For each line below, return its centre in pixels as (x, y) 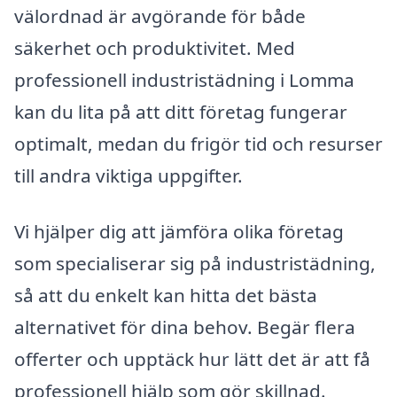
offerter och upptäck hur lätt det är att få (192, 359)
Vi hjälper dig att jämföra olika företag (179, 232)
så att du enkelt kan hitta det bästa (166, 296)
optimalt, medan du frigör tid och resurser (198, 143)
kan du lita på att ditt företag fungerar (181, 111)
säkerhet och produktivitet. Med (155, 47)
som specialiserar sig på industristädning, (195, 264)
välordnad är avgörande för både (160, 16)
